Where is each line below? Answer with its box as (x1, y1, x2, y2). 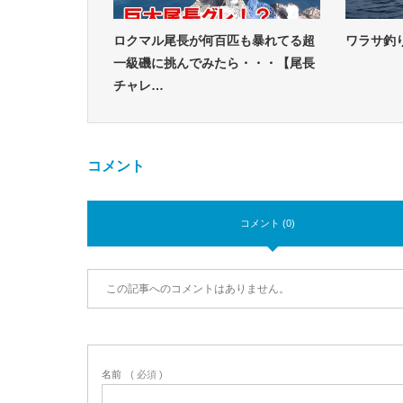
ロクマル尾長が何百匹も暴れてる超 (113, 32, 315, 48)
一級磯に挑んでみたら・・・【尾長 (113, 55, 315, 70)
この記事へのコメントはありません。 (106, 282, 290, 295)
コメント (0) (239, 217, 295, 228)
